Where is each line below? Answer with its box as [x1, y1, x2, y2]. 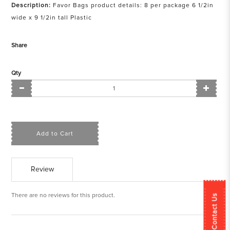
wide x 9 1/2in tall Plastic [11, 14, 92, 22]
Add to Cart [36, 129, 74, 138]
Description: [11, 2, 51, 9]
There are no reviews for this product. [11, 191, 116, 199]
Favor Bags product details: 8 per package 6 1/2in [51, 2, 214, 9]
